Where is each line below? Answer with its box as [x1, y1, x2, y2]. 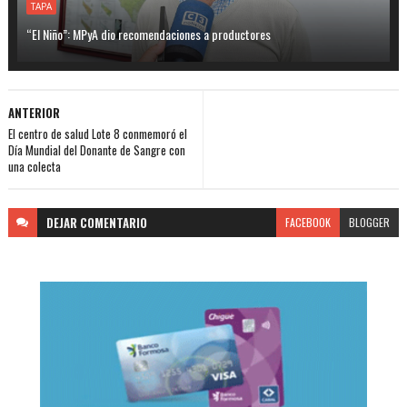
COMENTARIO [79, 213, 147, 233]
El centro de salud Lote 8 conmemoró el [7, 124, 187, 144]
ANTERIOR [7, 104, 60, 123]
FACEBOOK [285, 214, 332, 231]
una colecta [7, 157, 61, 176]
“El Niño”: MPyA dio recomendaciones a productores [25, 25, 271, 45]
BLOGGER [349, 214, 391, 231]
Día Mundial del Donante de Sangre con [7, 141, 185, 160]
